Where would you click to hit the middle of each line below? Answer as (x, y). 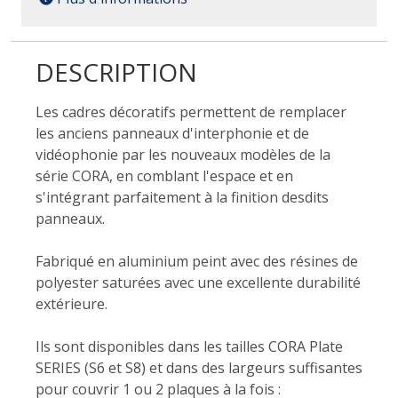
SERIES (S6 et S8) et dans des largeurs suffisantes (199, 368)
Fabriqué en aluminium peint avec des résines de (197, 261)
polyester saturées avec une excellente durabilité (198, 283)
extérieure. (72, 304)
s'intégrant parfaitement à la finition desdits (182, 197)
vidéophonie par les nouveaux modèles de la (183, 155)
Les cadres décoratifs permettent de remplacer (191, 112)
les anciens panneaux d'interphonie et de (172, 133)
